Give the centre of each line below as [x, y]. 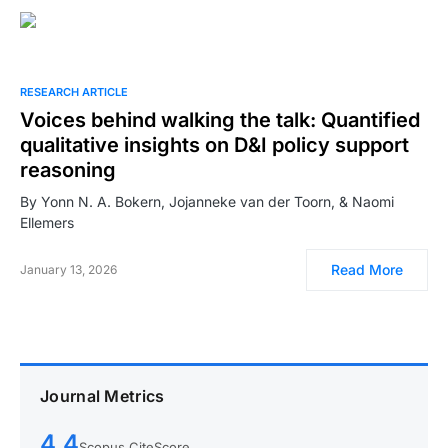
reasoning [68, 170]
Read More [367, 269]
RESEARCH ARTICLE [74, 92]
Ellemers [47, 222]
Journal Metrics [102, 396]
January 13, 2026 [68, 269]
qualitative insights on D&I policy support [214, 145]
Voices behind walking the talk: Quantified [220, 120]
